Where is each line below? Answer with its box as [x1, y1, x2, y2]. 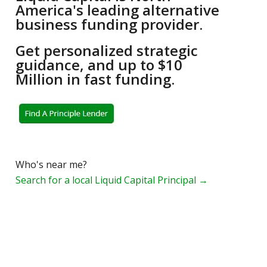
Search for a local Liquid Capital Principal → [15, 173, 209, 187]
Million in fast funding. [15, 69, 175, 89]
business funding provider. [15, 14, 203, 34]
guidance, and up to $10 [15, 55, 183, 75]
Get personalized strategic [15, 41, 198, 61]
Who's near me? [15, 158, 88, 172]
